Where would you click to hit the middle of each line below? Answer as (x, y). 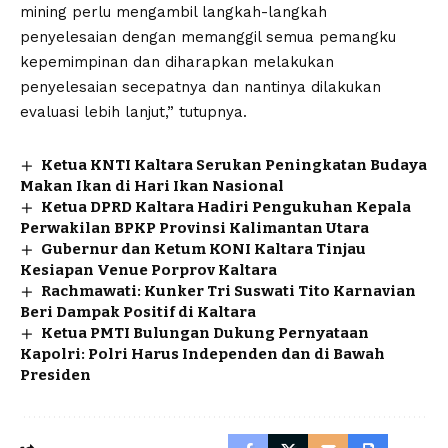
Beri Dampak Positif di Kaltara (138, 312)
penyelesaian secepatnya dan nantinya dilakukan (200, 87)
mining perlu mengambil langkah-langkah (173, 12)
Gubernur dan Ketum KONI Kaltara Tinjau (204, 249)
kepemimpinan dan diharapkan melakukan (177, 62)
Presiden (55, 375)
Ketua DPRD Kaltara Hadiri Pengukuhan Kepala (226, 207)
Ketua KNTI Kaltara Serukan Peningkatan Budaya (234, 165)
